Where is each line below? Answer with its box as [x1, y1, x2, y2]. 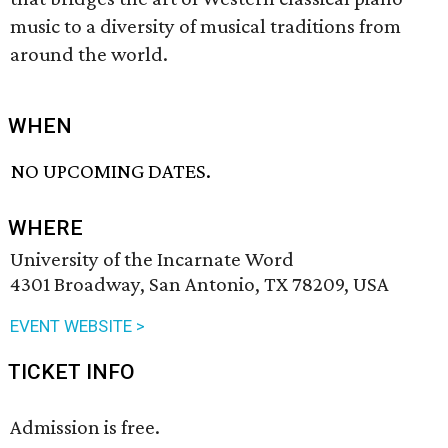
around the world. [10, 42, 168, 66]
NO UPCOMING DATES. [11, 159, 212, 184]
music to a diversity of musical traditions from [10, 14, 401, 38]
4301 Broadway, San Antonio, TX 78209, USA [10, 272, 389, 297]
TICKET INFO [8, 360, 135, 385]
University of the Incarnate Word [10, 247, 294, 272]
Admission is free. [10, 415, 160, 440]
